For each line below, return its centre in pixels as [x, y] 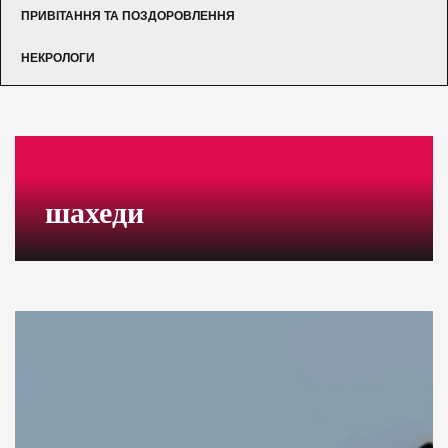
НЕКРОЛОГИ [58, 57]
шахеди [94, 212]
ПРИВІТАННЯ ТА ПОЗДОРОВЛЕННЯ [128, 15]
